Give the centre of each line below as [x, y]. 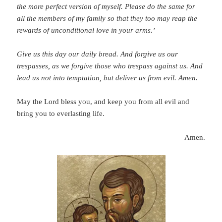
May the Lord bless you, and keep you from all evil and [103, 102]
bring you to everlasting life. [61, 114]
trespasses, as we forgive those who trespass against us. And [110, 66]
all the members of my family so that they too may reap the [107, 19]
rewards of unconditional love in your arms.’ [86, 30]
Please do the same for [160, 7]
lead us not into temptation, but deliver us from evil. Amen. [108, 78]
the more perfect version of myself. [70, 7]
